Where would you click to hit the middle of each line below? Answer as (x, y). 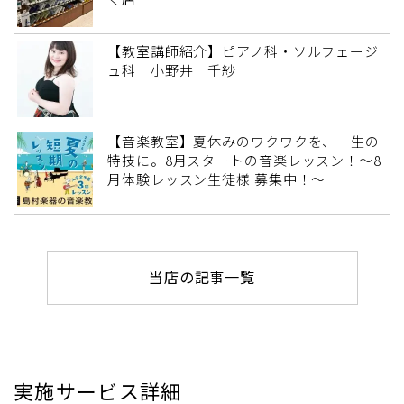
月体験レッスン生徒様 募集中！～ (217, 179)
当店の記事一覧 (202, 278)
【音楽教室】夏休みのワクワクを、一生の (244, 142)
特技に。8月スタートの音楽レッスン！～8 (244, 161)
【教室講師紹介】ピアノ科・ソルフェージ (243, 51)
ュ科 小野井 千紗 (172, 70)
